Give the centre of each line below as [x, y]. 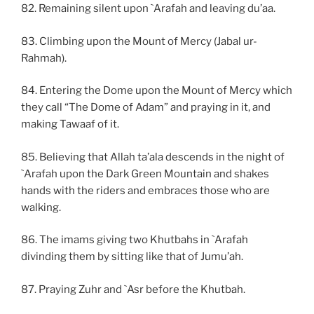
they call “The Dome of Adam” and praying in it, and [146, 108]
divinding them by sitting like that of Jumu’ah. [132, 257]
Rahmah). [44, 58]
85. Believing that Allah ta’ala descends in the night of [153, 157]
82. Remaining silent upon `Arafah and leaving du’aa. [148, 9]
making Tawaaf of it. [70, 124]
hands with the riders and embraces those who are [145, 190]
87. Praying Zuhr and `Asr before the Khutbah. [133, 289]
